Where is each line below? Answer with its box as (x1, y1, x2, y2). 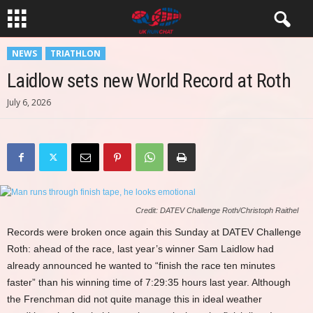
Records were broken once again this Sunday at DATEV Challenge (7, 226, 301, 238)
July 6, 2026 (7, 96, 51, 108)
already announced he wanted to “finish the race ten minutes (7, 260, 275, 271)
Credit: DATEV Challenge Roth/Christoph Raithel (136, 206, 298, 214)
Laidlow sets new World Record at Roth (7, 69, 291, 92)
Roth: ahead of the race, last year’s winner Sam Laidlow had (7, 243, 274, 254)
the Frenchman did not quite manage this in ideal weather (7, 293, 262, 305)
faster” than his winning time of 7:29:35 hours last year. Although (7, 277, 291, 288)
